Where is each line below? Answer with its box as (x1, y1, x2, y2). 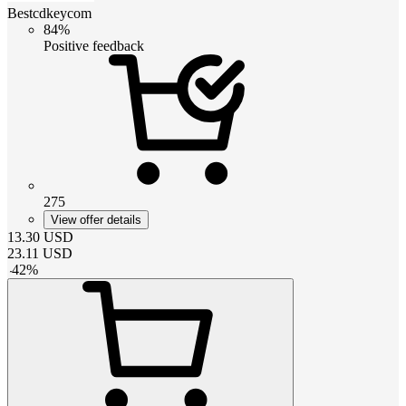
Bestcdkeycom (7, 5, 92, 21)
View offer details (51, 212, 141, 227)
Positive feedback (43, 37, 144, 53)
